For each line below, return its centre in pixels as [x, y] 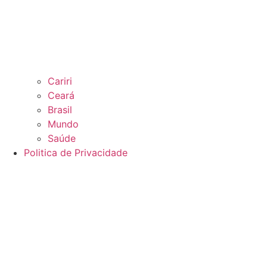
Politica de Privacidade [76, 153]
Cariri [60, 81]
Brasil [60, 110]
